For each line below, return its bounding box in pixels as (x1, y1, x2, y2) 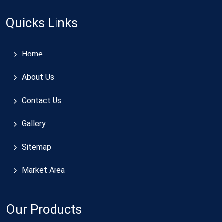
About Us (22, 72, 54, 82)
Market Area (22, 165, 65, 175)
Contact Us (22, 95, 61, 105)
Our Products (6, 201, 82, 217)
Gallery (22, 118, 46, 128)
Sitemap (22, 142, 51, 152)
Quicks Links (6, 15, 78, 30)
